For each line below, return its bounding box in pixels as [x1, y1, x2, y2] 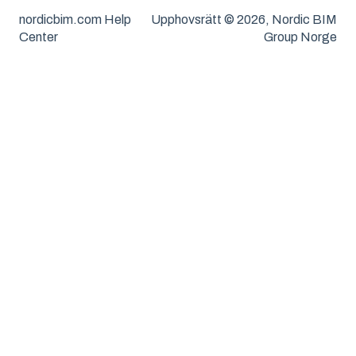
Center [19, 30, 58, 44]
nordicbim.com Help [19, 13, 131, 27]
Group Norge [264, 30, 337, 44]
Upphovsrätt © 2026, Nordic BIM [151, 13, 337, 27]
